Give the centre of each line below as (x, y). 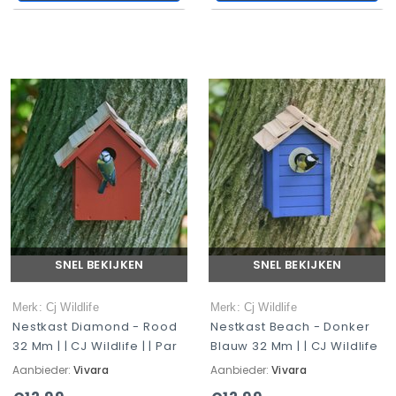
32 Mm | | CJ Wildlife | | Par (95, 346)
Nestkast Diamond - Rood (95, 327)
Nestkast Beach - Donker (290, 327)
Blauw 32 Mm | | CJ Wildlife (294, 346)
